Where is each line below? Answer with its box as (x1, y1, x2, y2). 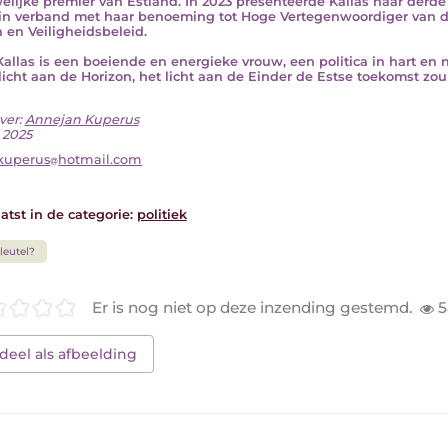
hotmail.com (58, 152, 143, 168)
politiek (136, 207, 187, 223)
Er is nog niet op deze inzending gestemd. (92, 297, 413, 317)
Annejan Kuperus (24, 111, 139, 127)
